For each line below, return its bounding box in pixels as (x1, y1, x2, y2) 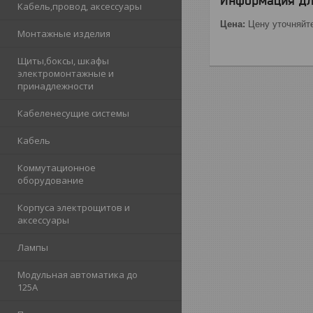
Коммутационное (17, 161, 96, 175)
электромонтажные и (17, 67, 114, 80)
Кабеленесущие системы (17, 107, 129, 120)
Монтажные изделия (17, 27, 110, 41)
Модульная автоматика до (17, 268, 138, 282)
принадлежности (17, 80, 94, 93)
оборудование (17, 174, 84, 187)
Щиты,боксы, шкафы (17, 54, 109, 68)
